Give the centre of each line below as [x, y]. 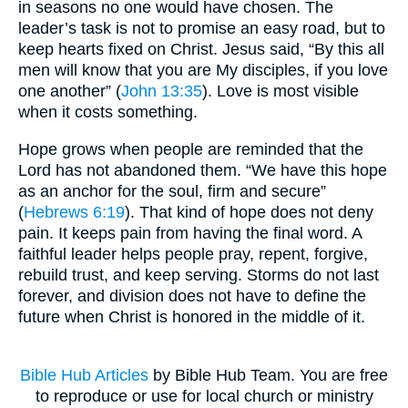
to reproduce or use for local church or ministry [204, 396]
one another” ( [70, 92]
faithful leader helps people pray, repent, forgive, [193, 255]
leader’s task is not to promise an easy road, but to [202, 29]
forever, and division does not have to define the [192, 296]
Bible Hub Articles [84, 375]
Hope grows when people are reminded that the [191, 150]
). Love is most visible [280, 92]
